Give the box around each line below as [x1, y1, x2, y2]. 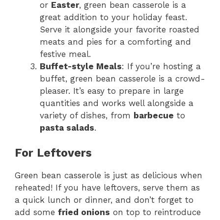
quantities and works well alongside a [40, 98, 193, 108]
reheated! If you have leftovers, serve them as [15, 183, 200, 192]
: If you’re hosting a [122, 61, 201, 71]
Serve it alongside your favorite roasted [40, 24, 199, 34]
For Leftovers [15, 146, 92, 160]
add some [15, 207, 58, 217]
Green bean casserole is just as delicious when [15, 170, 202, 180]
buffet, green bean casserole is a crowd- [40, 73, 205, 83]
